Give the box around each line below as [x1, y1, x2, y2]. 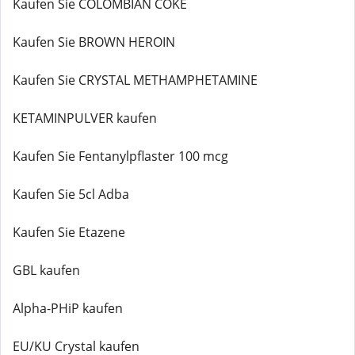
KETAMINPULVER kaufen [13, 109, 157, 127]
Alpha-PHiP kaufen [13, 300, 123, 317]
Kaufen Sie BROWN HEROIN [13, 33, 175, 51]
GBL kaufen [13, 261, 80, 279]
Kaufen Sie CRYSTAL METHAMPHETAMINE [13, 71, 258, 89]
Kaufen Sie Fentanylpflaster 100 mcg [13, 147, 228, 165]
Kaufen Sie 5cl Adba [13, 185, 129, 203]
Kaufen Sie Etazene [13, 223, 125, 241]
